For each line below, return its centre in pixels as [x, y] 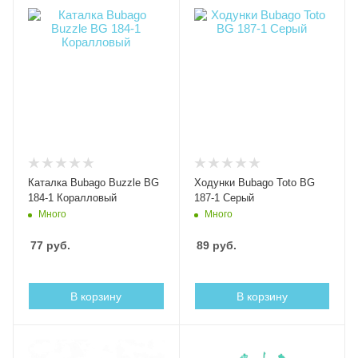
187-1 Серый [224, 197]
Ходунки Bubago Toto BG [254, 182]
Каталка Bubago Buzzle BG [93, 182]
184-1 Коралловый [72, 197]
